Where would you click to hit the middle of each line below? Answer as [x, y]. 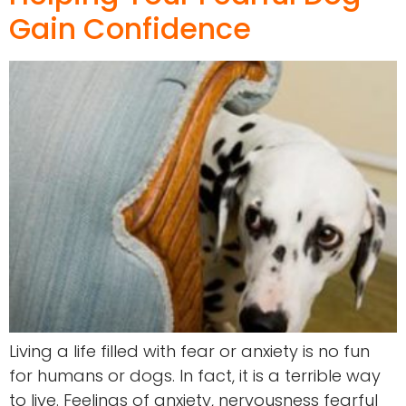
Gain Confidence [130, 29]
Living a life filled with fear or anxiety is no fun [189, 352]
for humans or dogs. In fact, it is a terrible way [195, 376]
